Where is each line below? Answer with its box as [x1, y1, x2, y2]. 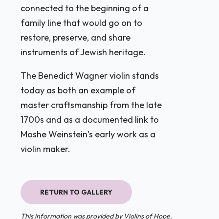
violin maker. [21, 143, 71, 155]
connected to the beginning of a [21, 2, 149, 14]
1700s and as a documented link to [21, 114, 159, 126]
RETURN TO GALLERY [40, 188, 113, 197]
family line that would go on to [21, 17, 143, 29]
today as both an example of [21, 85, 136, 96]
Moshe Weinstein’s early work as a [21, 129, 156, 140]
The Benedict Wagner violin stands [21, 70, 159, 82]
